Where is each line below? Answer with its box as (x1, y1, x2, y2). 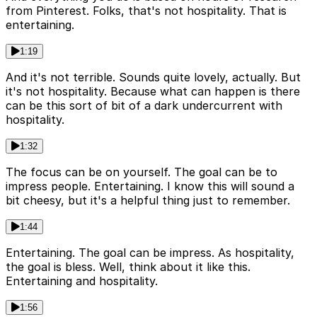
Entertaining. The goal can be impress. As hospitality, (6, 246, 294, 260)
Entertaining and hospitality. (6, 274, 158, 289)
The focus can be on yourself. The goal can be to (6, 165, 277, 180)
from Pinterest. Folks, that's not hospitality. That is (6, 4, 287, 18)
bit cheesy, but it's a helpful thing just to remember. (6, 193, 290, 208)
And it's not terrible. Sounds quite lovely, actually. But (6, 70, 301, 85)
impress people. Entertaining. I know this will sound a (6, 179, 294, 194)
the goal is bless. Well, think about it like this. (6, 260, 250, 275)
